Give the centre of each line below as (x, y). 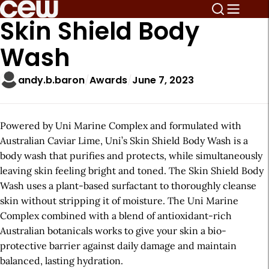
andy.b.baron (51, 80)
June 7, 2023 (163, 80)
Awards (108, 80)
